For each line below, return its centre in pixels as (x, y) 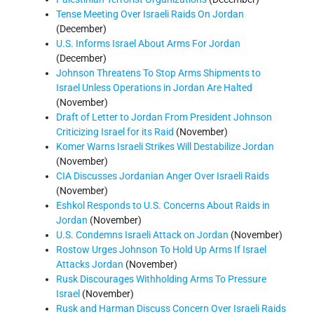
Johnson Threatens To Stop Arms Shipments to (158, 73)
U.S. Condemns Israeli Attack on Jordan (142, 234)
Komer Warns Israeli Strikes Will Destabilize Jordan (165, 146)
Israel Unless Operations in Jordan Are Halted (154, 87)
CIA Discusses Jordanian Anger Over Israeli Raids (163, 176)
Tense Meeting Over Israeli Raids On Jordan (150, 14)
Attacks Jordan (90, 264)
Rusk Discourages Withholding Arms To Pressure (161, 279)
